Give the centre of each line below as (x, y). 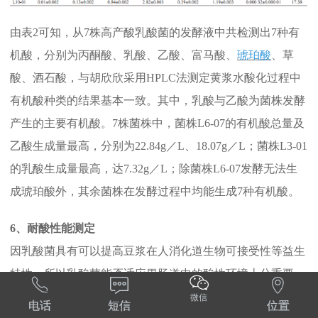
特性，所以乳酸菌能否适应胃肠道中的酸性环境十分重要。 (158, 274)
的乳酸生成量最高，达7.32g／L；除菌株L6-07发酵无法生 (154, 169)
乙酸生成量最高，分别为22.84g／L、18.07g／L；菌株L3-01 (159, 146)
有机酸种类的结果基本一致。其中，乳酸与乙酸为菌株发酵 (158, 101)
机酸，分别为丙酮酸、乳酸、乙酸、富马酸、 (124, 55)
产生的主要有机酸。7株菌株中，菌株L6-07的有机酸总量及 (157, 124)
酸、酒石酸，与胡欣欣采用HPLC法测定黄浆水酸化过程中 (155, 78)
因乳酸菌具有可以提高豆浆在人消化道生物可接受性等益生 (158, 251)
